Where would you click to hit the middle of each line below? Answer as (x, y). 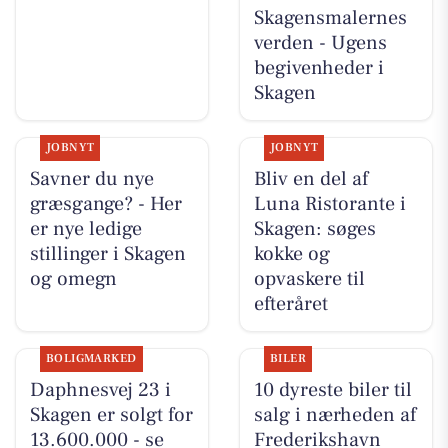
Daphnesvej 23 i (100, 390)
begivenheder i (318, 67)
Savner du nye (91, 179)
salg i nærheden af (334, 415)
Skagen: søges (314, 229)
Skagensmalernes (330, 17)
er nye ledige (85, 229)
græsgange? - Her (105, 204)
